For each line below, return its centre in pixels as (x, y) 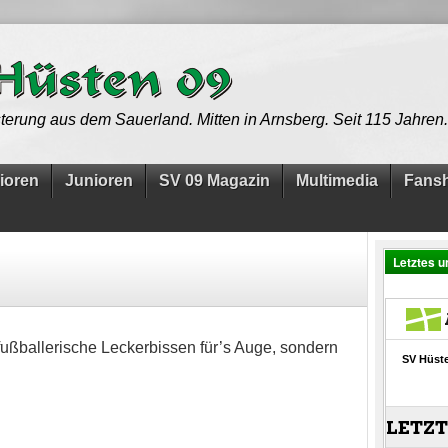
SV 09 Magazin (214, 180)
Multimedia (337, 180)
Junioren (99, 180)
